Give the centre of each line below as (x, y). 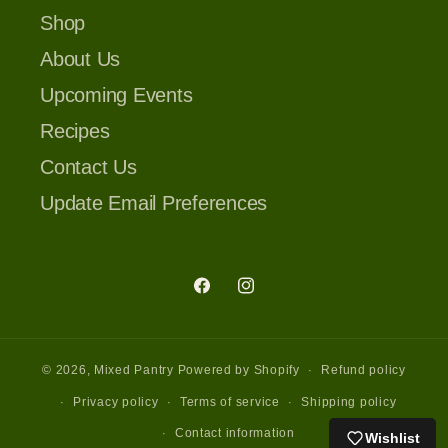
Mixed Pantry (133, 370)
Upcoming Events (116, 95)
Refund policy (363, 370)
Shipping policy (349, 401)
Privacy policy (116, 401)
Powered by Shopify (238, 370)
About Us (80, 59)
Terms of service (230, 401)
